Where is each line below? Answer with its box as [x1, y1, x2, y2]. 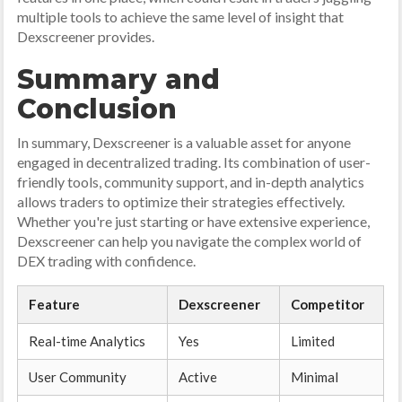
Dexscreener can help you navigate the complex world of [17, 232, 363, 249]
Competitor [291, 296, 365, 312]
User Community [29, 369, 127, 385]
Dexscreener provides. [17, 28, 155, 45]
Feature [29, 296, 81, 312]
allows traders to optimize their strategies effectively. [17, 193, 345, 210]
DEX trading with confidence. [17, 252, 197, 269]
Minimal [291, 369, 339, 385]
